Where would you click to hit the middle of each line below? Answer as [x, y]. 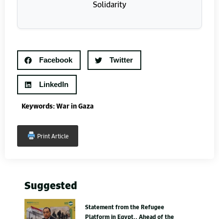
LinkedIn [54, 85]
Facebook [56, 60]
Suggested [51, 186]
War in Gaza [75, 106]
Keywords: [38, 106]
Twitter [121, 60]
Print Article [52, 136]
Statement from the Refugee [125, 207]
